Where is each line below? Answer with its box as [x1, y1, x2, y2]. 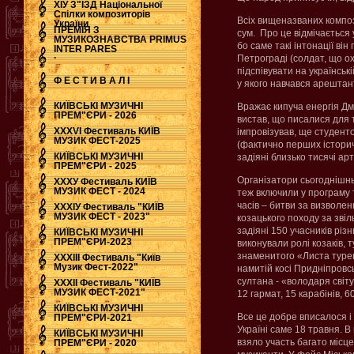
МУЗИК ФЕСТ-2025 [54, 135, 141, 146]
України [54, 18, 88, 29]
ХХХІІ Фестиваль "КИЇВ [54, 277, 161, 288]
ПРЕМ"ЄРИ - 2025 [54, 160, 137, 171]
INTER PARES [54, 43, 117, 55]
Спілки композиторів [54, 9, 150, 20]
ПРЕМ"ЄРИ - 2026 [54, 110, 137, 121]
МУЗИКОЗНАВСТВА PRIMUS [54, 34, 186, 45]
